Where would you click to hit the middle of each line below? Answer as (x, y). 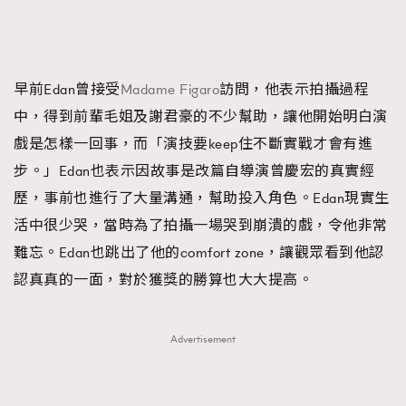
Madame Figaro (169, 89)
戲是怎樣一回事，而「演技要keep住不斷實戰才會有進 (193, 144)
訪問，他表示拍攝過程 (294, 89)
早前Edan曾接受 (67, 89)
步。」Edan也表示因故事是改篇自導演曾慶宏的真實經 (194, 171)
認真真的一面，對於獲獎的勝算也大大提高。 (163, 280)
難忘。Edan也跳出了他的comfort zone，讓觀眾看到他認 (199, 252)
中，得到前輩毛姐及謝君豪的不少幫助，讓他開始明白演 (201, 116)
